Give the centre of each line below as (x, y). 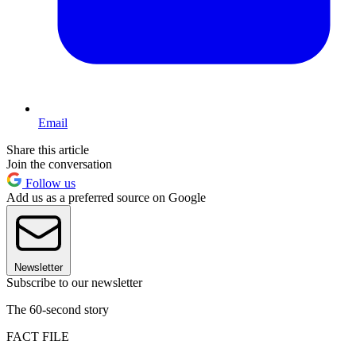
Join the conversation (59, 164)
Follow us (49, 183)
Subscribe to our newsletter (74, 282)
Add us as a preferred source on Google (106, 197)
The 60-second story (58, 309)
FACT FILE (38, 336)
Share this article (48, 149)
